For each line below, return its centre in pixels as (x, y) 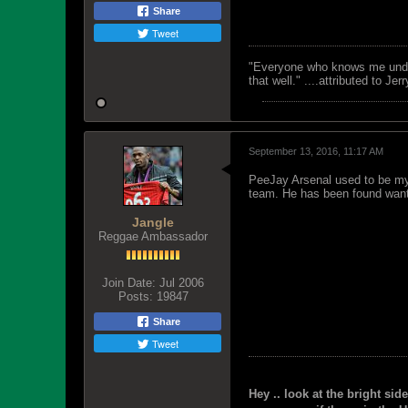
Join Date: (129, 283)
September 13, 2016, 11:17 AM (316, 151)
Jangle (153, 222)
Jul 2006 (182, 283)
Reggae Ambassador (153, 236)
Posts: (135, 296)
